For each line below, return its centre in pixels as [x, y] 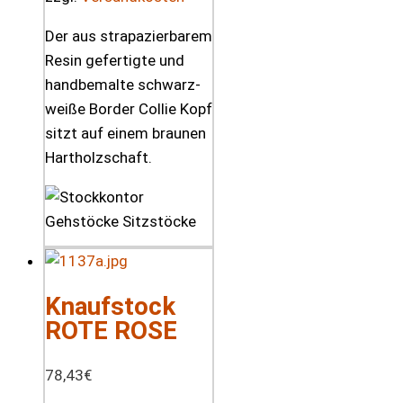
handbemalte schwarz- [123, 84]
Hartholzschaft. [99, 157]
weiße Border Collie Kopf [129, 108]
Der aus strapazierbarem [129, 36]
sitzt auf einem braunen [125, 133]
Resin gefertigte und [115, 60]
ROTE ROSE [111, 331]
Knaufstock [110, 307]
